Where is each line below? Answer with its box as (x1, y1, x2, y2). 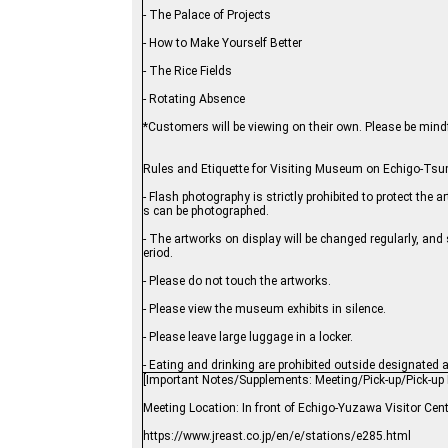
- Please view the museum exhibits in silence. (143, 302, 386, 317)
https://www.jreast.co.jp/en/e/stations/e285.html (143, 429, 411, 444)
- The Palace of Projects (143, 8, 271, 23)
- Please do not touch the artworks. (143, 274, 331, 289)
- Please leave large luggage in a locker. (143, 330, 353, 345)
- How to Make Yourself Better (143, 36, 302, 51)
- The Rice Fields (143, 64, 232, 79)
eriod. (143, 246, 173, 261)
